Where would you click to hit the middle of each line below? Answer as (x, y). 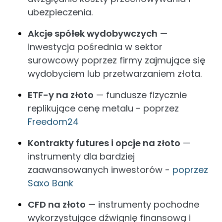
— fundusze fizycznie (140, 95)
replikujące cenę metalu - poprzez (103, 108)
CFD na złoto (57, 204)
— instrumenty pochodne (142, 204)
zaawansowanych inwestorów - (100, 170)
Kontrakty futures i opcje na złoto (104, 143)
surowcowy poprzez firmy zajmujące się (116, 60)
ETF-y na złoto (61, 95)
